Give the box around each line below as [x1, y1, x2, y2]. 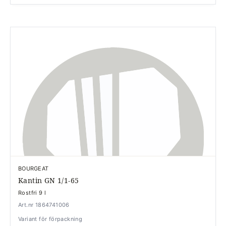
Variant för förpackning [18, 215, 83, 222]
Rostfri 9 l [18, 189, 46, 196]
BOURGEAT [18, 165, 49, 172]
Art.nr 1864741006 [18, 201, 70, 208]
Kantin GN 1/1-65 [18, 176, 79, 185]
